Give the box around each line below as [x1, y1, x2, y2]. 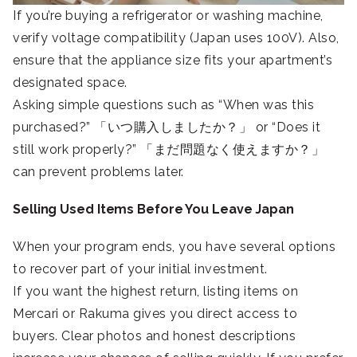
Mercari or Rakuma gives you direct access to [13, 306, 297, 322]
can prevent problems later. [13, 164, 184, 180]
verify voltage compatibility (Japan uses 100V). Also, [13, 30, 339, 46]
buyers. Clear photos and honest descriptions [13, 328, 296, 344]
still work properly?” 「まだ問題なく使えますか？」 [13, 142, 324, 158]
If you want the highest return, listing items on [13, 284, 298, 300]
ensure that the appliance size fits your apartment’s [13, 53, 332, 69]
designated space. [13, 75, 127, 91]
